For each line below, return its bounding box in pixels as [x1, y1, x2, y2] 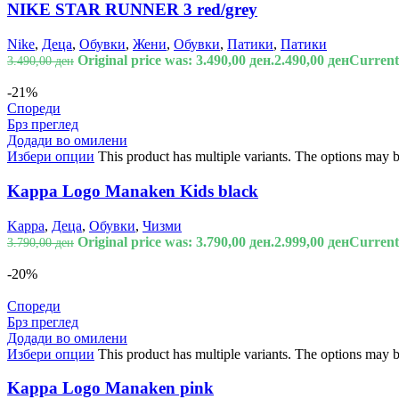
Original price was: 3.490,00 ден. [77, 53, 274, 69]
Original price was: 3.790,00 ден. [77, 233, 274, 249]
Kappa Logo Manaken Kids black [7, 181, 258, 200]
